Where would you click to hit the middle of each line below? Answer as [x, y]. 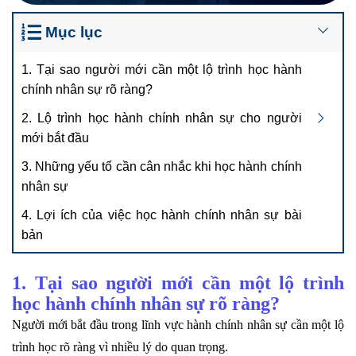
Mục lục [74, 32]
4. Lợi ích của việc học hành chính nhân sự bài [162, 215]
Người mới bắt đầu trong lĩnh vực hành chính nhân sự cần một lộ [178, 324]
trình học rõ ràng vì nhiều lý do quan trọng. [122, 346]
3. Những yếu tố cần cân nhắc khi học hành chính [162, 166]
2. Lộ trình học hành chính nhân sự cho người [162, 118]
